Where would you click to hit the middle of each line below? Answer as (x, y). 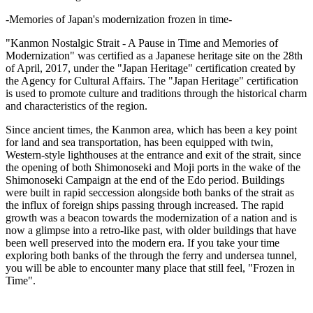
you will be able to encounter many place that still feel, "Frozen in (150, 268)
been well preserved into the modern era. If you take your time (143, 243)
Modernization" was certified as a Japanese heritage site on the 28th (154, 56)
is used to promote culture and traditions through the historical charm (156, 94)
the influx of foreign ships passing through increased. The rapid (145, 205)
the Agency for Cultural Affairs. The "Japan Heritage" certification (152, 81)
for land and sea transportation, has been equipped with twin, (139, 143)
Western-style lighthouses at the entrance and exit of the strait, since (153, 155)
